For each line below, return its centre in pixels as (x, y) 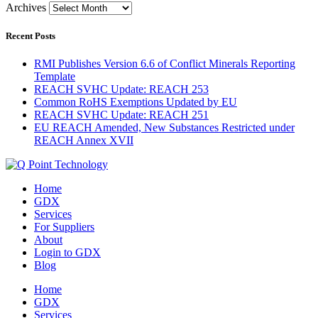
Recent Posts (31, 35)
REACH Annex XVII (84, 140)
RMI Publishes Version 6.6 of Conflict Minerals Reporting (165, 63)
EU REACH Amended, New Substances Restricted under (164, 127)
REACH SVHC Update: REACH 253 (121, 89)
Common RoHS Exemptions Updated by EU (136, 102)
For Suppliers (64, 226)
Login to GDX (67, 252)
